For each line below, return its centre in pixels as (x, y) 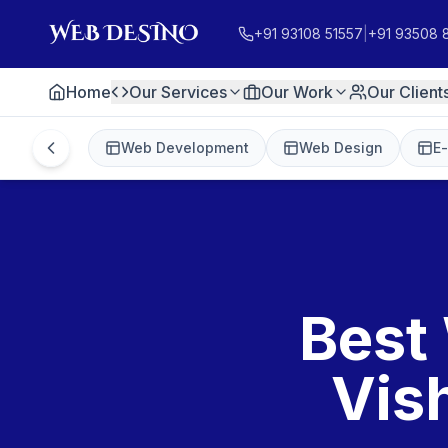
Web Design (341, 147)
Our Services (178, 92)
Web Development (185, 147)
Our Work (297, 92)
